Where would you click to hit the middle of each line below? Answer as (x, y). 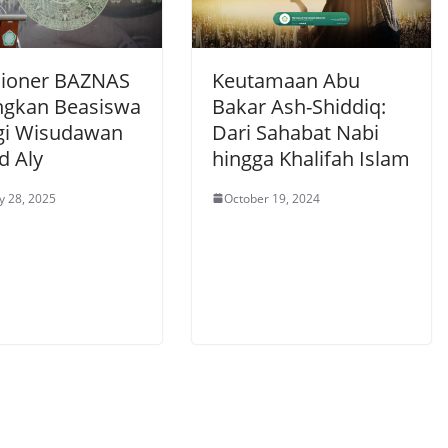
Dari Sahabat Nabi (295, 132)
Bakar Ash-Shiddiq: (299, 106)
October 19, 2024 (272, 198)
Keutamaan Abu (286, 80)
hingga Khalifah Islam (311, 158)
